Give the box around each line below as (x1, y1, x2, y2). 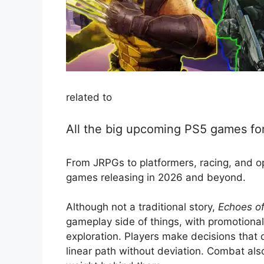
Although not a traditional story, (66, 201, 218, 213)
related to (66, 91, 112, 104)
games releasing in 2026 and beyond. (66, 171, 246, 183)
